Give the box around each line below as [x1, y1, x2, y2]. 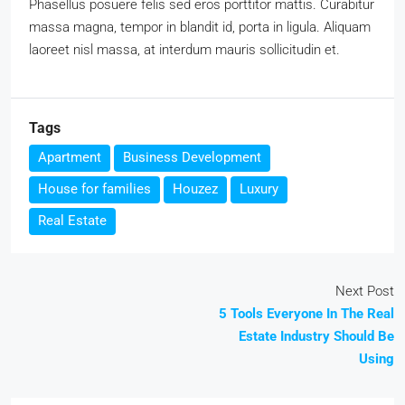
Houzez [173, 181, 218, 198]
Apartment [38, 149, 101, 166]
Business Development [123, 149, 261, 166]
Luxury [240, 181, 278, 198]
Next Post [335, 283, 394, 300]
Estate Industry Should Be [239, 328, 394, 345]
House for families [38, 181, 151, 198]
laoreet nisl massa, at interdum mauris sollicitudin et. [29, 42, 340, 59]
